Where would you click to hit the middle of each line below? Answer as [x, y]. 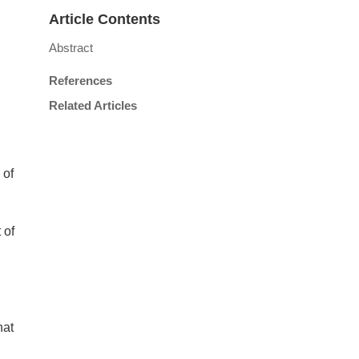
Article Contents [105, 19]
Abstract [71, 48]
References [81, 81]
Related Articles [93, 105]
